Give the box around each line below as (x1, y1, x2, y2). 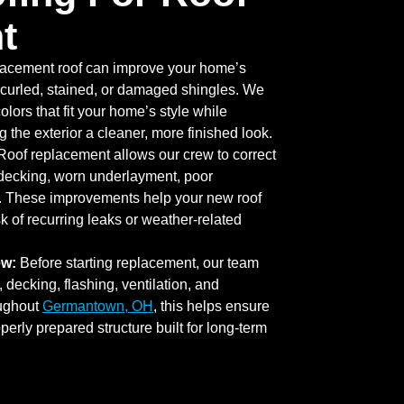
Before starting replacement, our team (16, 255, 259, 271)
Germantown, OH (42, 298, 153, 314)
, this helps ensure (153, 298, 270, 314)
